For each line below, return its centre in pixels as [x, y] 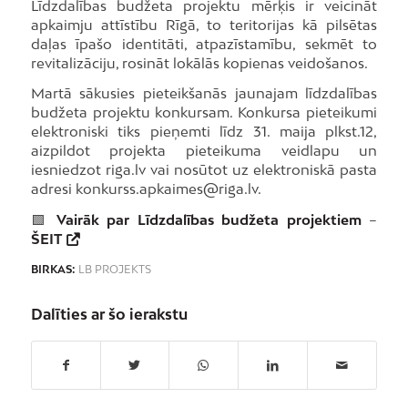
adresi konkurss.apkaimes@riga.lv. [146, 189]
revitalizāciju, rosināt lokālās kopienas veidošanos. [199, 62]
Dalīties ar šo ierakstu [109, 314]
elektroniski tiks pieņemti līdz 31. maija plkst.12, [204, 132]
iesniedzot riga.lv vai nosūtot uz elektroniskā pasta [204, 170]
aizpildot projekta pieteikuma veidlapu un [204, 151]
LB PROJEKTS [114, 269]
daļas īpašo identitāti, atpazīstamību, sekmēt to [204, 43]
